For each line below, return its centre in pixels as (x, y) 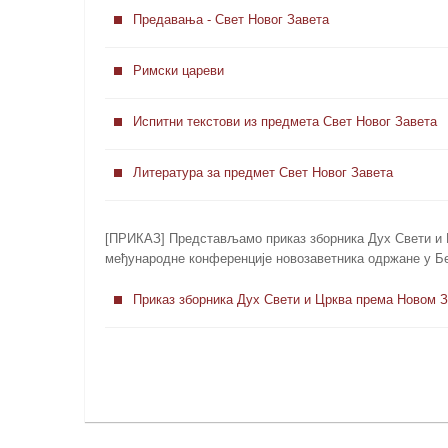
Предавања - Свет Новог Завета (230, 19)
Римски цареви (178, 70)
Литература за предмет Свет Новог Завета (262, 172)
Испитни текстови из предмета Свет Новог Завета (284, 121)
